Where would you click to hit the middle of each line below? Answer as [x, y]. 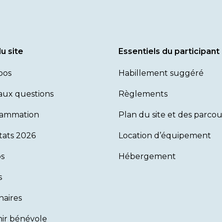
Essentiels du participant [169, 51]
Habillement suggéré [161, 73]
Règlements [143, 94]
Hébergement [147, 156]
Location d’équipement [165, 136]
